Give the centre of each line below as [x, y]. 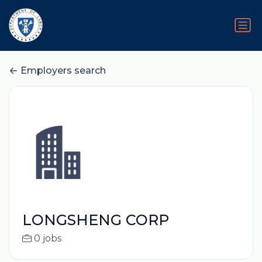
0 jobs [47, 239]
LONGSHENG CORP [95, 220]
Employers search [63, 71]
